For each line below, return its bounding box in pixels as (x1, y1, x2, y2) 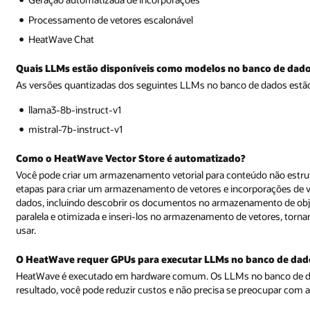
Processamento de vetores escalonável (28, 12, 194, 26)
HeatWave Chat (28, 33, 95, 46)
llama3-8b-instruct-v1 (28, 102, 122, 116)
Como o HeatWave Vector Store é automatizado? (16, 152, 246, 165)
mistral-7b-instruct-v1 (28, 122, 123, 136)
